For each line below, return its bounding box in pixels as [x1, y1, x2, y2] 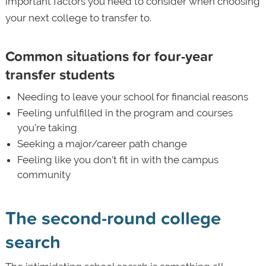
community [17, 168, 73, 180]
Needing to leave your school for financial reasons [17, 90, 248, 103]
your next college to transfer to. [5, 11, 154, 24]
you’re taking [17, 121, 77, 134]
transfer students [5, 64, 115, 84]
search [5, 227, 61, 255]
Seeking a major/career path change [17, 137, 187, 150]
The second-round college [5, 204, 221, 231]
